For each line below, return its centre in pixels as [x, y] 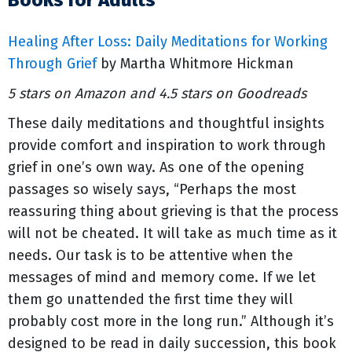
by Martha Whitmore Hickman [195, 64]
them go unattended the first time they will [150, 299]
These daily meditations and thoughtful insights [166, 123]
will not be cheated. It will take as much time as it [172, 233]
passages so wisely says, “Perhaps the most [152, 189]
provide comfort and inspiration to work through [167, 145]
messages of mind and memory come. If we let [162, 277]
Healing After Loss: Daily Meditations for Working [168, 42]
